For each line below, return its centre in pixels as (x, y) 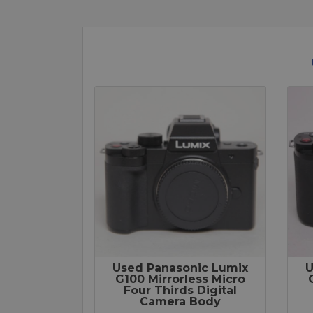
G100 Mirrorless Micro (180, 279)
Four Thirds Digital (180, 291)
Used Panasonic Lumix (180, 268)
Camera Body (180, 302)
